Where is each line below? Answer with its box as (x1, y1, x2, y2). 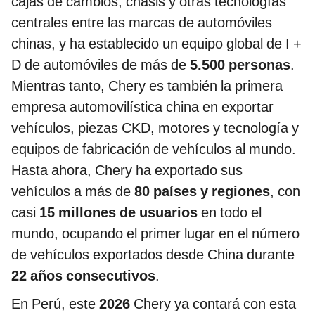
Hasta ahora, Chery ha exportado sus (11, 161, 243, 179)
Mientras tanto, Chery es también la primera (11, 77, 283, 94)
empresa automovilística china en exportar (11, 98, 274, 115)
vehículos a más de (11, 182, 134, 200)
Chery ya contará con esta (130, 295, 296, 312)
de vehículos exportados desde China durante (11, 245, 295, 263)
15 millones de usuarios (39, 203, 198, 221)
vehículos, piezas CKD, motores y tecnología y (11, 119, 299, 136)
